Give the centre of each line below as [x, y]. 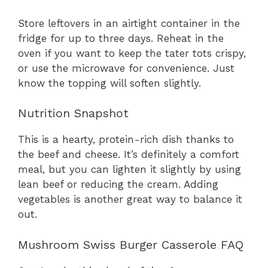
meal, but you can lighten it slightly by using [130, 170]
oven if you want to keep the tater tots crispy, [132, 53]
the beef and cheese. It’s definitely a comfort [129, 155]
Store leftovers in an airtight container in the [129, 23]
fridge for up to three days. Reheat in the [121, 38]
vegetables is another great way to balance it [130, 200]
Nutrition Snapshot [73, 113]
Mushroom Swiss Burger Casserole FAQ [131, 244]
